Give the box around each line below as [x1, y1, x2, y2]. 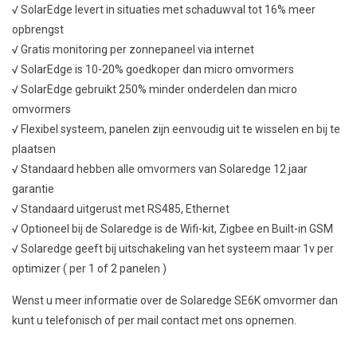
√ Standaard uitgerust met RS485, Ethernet [12, 202, 229, 215]
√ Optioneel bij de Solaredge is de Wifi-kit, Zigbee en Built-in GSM [12, 222, 333, 235]
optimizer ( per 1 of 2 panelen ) [12, 262, 167, 275]
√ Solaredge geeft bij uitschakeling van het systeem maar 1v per [12, 242, 334, 255]
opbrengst [12, 23, 64, 36]
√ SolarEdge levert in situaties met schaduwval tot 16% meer [12, 3, 316, 16]
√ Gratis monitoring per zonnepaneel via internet [12, 43, 254, 56]
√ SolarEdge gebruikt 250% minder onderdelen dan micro [12, 83, 297, 96]
